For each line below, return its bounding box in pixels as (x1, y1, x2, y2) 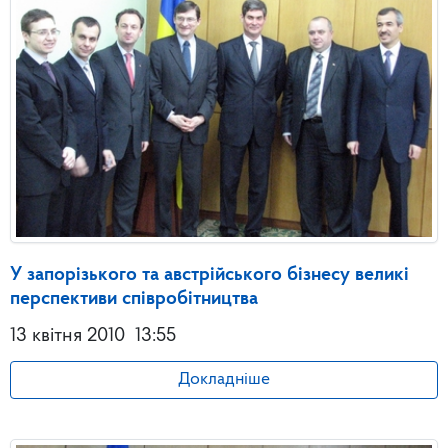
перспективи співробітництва (10, 289, 258, 310)
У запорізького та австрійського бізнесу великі (10, 265, 409, 286)
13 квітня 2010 (10, 326, 125, 347)
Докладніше (178, 371, 270, 389)
